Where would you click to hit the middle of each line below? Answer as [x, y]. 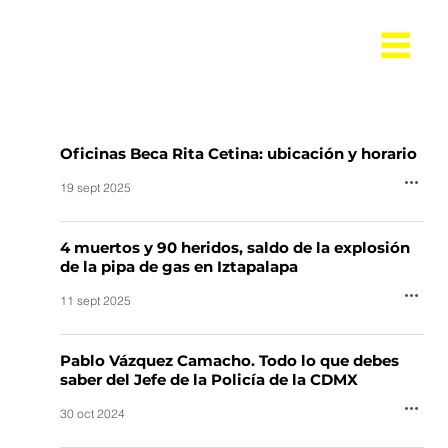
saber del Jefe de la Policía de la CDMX [209, 379]
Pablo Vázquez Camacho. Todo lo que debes [230, 360]
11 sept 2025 [96, 301]
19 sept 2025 [96, 188]
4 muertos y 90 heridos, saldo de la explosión [235, 247]
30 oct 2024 [93, 414]
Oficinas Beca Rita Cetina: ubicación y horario [239, 153]
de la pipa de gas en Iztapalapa [179, 266]
